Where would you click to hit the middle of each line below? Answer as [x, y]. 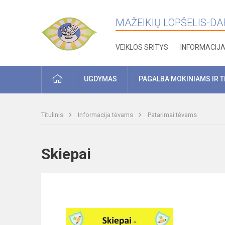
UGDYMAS [100, 79]
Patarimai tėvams [172, 115]
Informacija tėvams [106, 115]
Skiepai [75, 154]
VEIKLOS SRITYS [142, 47]
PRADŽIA [76, 78]
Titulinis [53, 115]
